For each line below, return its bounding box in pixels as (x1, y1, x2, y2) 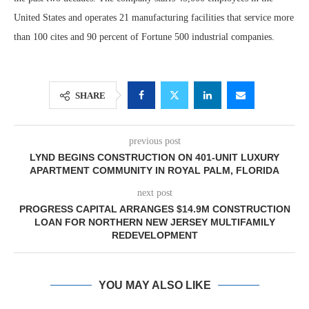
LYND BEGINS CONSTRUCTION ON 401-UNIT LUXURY (30, 152, 279, 163)
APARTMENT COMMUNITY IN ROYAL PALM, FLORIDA (30, 165, 279, 176)
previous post (128, 136, 181, 146)
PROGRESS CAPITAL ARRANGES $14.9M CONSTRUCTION (19, 203, 290, 215)
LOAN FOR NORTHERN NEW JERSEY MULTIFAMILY (34, 217, 275, 228)
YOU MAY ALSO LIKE (98, 279, 211, 291)
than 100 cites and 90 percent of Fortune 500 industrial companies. (14, 32, 275, 42)
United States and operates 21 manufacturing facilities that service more (14, 12, 294, 23)
